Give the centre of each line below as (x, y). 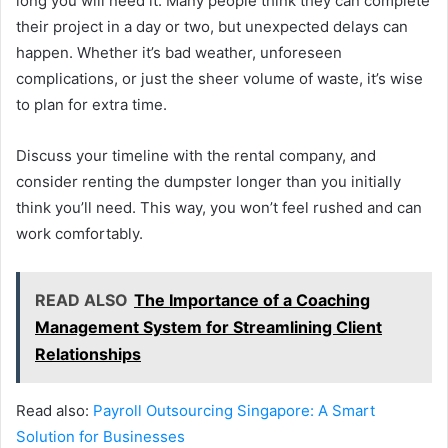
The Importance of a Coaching (252, 299)
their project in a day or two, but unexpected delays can (212, 26)
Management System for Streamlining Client (208, 326)
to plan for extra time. (91, 104)
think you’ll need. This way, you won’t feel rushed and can (219, 207)
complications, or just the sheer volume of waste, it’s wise (219, 78)
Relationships (88, 353)
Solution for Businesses (100, 436)
